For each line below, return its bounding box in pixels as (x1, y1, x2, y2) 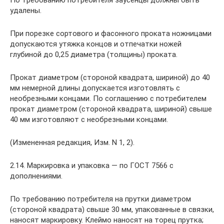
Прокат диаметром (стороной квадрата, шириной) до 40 (10, 73, 210, 82)
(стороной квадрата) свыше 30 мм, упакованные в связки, (10, 205, 214, 214)
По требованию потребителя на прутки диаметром (10, 194, 191, 203)
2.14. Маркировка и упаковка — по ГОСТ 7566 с (10, 161, 173, 170)
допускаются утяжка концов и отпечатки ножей (10, 39, 181, 48)
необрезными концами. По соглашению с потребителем (10, 94, 206, 103)
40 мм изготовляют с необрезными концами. (10, 115, 168, 124)
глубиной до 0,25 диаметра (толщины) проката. (10, 50, 177, 59)
